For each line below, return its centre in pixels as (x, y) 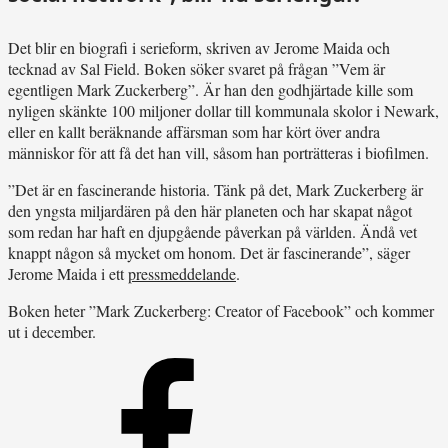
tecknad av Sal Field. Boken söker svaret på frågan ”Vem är (196, 68)
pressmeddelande (182, 273)
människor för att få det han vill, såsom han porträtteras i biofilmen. (218, 152)
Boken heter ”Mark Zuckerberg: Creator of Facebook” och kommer (221, 310)
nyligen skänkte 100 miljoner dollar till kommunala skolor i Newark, (223, 110)
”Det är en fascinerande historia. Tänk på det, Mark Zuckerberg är (215, 189)
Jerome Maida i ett (68, 273)
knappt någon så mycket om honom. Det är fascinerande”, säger (209, 252)
